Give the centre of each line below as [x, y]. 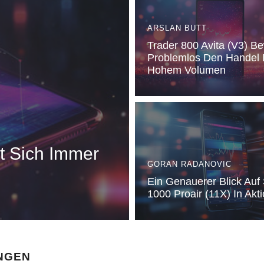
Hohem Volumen [187, 70]
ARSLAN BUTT [177, 28]
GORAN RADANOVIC [189, 164]
